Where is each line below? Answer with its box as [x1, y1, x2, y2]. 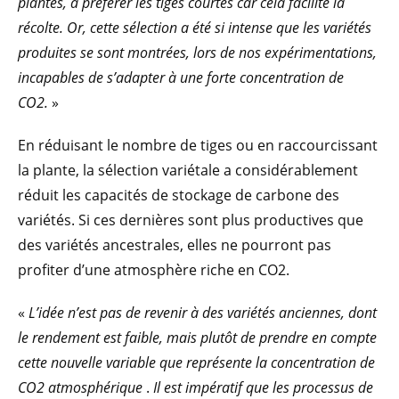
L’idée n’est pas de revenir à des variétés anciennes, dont [28, 303, 377, 323]
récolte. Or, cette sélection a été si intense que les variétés [18, 18, 371, 38]
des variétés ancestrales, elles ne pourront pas [18, 235, 331, 256]
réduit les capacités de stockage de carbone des [18, 185, 339, 206]
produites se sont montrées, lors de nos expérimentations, [18, 43, 377, 63]
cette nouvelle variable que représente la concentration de [18, 353, 375, 373]
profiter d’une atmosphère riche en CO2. [18, 260, 289, 281]
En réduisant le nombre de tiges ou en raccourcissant [18, 135, 378, 156]
